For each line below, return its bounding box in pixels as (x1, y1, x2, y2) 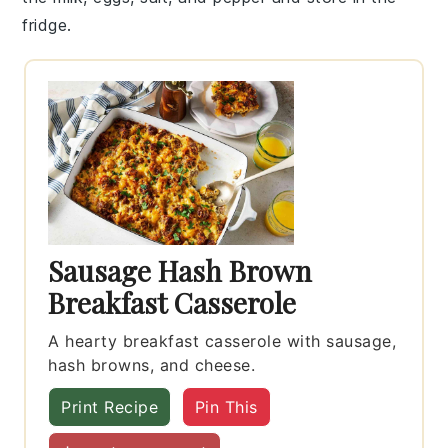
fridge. (22, 14, 72, 35)
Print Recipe (61, 396, 159, 417)
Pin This (194, 396, 258, 417)
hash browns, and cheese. (48, 354, 256, 375)
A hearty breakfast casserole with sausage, (48, 330, 397, 351)
